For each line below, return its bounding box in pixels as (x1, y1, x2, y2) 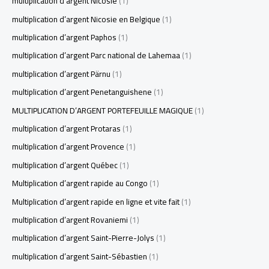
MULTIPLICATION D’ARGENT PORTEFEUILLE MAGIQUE (12, 102, 193, 118)
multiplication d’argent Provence (12, 139, 124, 155)
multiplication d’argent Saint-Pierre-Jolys (12, 230, 154, 246)
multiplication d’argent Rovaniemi (12, 212, 128, 228)
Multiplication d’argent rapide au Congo (12, 175, 148, 192)
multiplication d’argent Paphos (12, 29, 116, 45)
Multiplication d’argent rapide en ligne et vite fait (12, 193, 180, 210)
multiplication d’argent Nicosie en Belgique (12, 11, 160, 27)
